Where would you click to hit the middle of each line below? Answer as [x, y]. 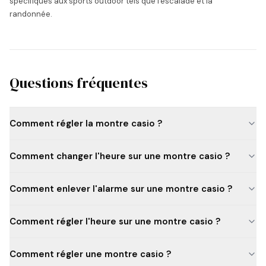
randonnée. [31, 14]
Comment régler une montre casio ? [90, 254]
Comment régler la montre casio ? [86, 123]
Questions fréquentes [79, 83]
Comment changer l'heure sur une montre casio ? [120, 156]
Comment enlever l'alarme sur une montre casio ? [121, 189]
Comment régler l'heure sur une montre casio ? [115, 221]
